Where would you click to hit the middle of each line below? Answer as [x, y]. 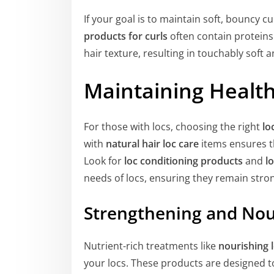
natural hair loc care [152, 143]
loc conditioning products [183, 161]
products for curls [126, 36]
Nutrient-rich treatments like [151, 246]
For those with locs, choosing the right [173, 126]
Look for [104, 161]
